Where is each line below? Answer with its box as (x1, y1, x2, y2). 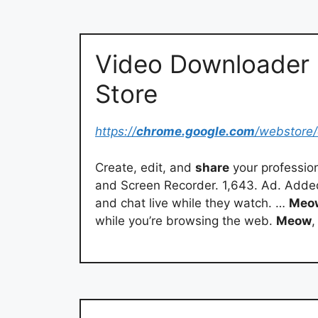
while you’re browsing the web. (95, 213, 276, 228)
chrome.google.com (136, 124, 255, 139)
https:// (95, 124, 136, 139)
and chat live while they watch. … (95, 195, 289, 210)
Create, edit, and (95, 160, 195, 175)
